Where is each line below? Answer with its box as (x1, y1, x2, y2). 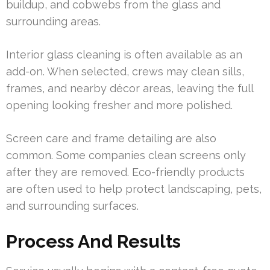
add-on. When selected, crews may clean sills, (6, 64, 244, 78)
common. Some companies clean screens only (6, 148, 246, 162)
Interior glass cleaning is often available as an (6, 48, 242, 61)
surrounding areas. (6, 14, 101, 28)
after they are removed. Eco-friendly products (6, 165, 245, 178)
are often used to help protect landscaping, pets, (6, 182, 262, 195)
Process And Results (6, 230, 181, 252)
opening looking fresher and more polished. (6, 98, 233, 111)
